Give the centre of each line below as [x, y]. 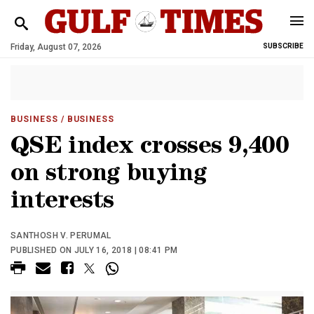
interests [62, 203]
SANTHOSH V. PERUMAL [61, 235]
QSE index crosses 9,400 [150, 148]
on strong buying [109, 176]
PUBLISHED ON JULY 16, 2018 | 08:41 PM [94, 250]
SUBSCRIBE [283, 46]
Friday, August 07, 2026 [56, 47]
